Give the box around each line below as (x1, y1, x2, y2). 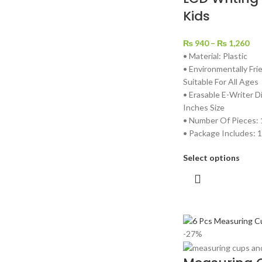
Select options (182, 153, 240, 163)
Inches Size (182, 102, 225, 113)
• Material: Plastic (182, 51, 247, 61)
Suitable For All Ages (182, 77, 258, 87)
